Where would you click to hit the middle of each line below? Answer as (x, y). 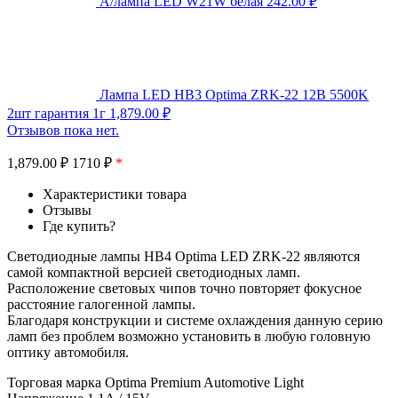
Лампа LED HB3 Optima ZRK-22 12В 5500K (234, 94)
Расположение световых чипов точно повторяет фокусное (184, 288)
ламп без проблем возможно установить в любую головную (189, 336)
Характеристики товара (115, 194)
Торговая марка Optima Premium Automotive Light (155, 382)
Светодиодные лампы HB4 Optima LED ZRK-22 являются (183, 256)
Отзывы (67, 210)
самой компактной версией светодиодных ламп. (154, 272)
